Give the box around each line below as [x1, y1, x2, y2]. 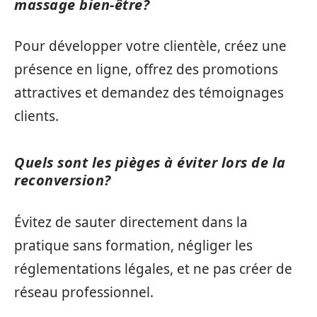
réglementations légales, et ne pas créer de [14, 259, 292, 278]
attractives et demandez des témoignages [14, 83, 284, 103]
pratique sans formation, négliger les [14, 236, 253, 255]
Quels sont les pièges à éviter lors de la [14, 153, 286, 173]
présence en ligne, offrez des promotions [14, 60, 278, 79]
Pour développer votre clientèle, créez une [14, 37, 287, 56]
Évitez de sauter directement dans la [14, 212, 248, 231]
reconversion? [14, 171, 111, 190]
